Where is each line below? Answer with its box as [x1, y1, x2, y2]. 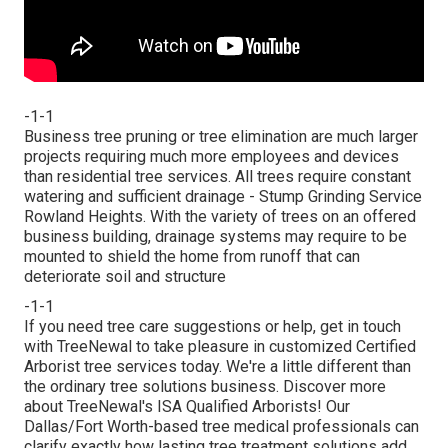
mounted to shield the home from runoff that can [24, 247, 360, 267]
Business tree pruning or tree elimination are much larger [24, 127, 418, 147]
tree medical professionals [202, 417, 391, 437]
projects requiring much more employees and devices [24, 147, 399, 167]
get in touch [320, 317, 401, 337]
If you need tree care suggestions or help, [24, 317, 320, 337]
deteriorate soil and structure [24, 267, 226, 287]
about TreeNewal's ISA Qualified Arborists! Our [24, 397, 350, 417]
